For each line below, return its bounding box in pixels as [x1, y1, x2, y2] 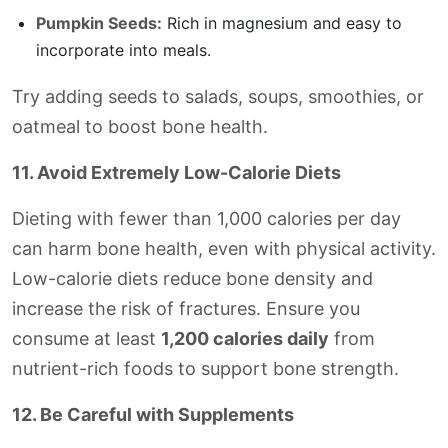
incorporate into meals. [36, 40, 211, 60]
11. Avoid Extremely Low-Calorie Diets [12, 162, 341, 183]
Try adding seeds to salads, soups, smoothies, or [12, 86, 424, 107]
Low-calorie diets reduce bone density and [12, 268, 373, 289]
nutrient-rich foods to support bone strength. [12, 358, 399, 379]
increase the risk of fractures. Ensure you [12, 298, 360, 319]
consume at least [12, 328, 161, 349]
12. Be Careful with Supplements [12, 404, 294, 425]
